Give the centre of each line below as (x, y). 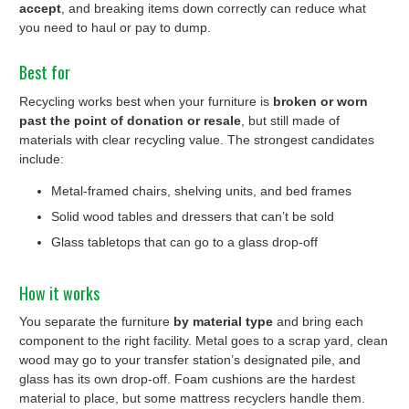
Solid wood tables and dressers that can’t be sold (193, 216)
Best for (45, 72)
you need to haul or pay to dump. (115, 27)
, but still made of (290, 120)
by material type (223, 322)
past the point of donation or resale (130, 120)
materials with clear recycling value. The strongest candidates (197, 139)
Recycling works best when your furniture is (146, 101)
